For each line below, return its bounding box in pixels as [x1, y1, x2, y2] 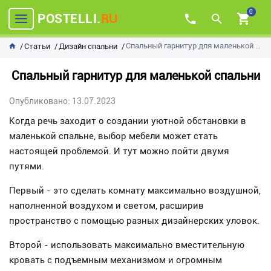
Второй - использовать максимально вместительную [9, 240, 244, 250]
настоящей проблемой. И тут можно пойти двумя [9, 146, 229, 157]
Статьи [24, 42, 50, 51]
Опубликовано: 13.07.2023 [9, 96, 116, 106]
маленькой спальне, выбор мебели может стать [9, 131, 218, 142]
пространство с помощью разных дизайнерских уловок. [9, 215, 260, 226]
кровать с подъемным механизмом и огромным [9, 255, 222, 266]
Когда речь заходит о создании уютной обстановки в [9, 116, 246, 126]
